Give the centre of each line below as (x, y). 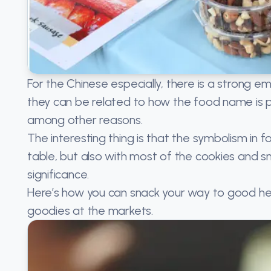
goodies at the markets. (90, 211)
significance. (58, 175)
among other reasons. (85, 120)
